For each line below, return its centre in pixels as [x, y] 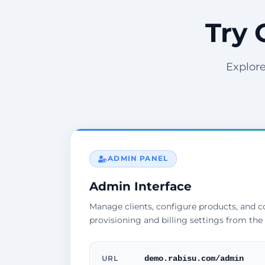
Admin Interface [140, 187]
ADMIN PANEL [138, 159]
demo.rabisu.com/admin [194, 259]
